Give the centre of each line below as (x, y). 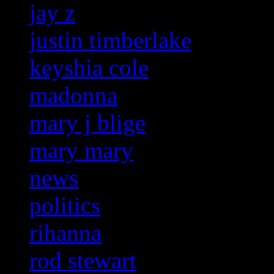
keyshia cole (89, 68)
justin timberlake (110, 40)
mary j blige (87, 123)
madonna (73, 95)
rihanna (65, 233)
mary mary (81, 150)
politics (65, 206)
